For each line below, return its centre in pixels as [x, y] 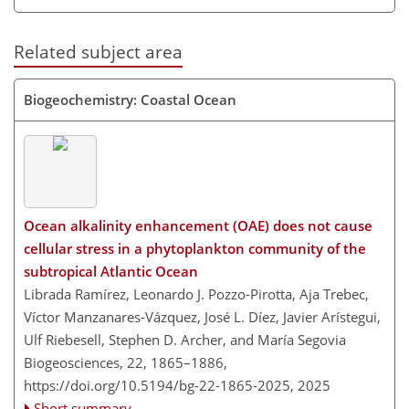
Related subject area [98, 52]
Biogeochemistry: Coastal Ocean [130, 99]
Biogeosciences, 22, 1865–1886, [126, 362]
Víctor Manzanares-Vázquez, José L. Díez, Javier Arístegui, [202, 317]
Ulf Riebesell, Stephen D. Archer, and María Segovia [185, 340]
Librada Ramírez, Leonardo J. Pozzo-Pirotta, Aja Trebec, [196, 294]
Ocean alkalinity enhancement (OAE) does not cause [198, 225]
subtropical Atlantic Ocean [111, 271]
